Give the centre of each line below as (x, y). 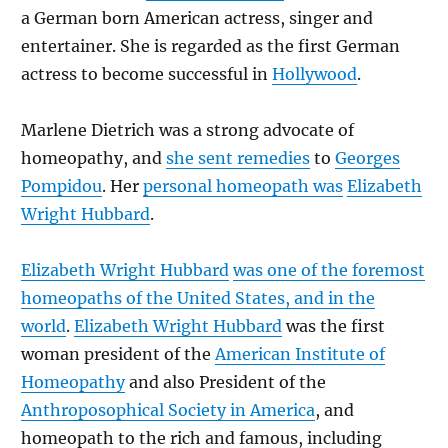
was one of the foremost (329, 270)
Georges (367, 158)
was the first (333, 326)
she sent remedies (238, 158)
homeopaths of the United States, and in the (198, 298)
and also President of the (225, 382)
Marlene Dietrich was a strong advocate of (187, 130)
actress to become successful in (146, 74)
